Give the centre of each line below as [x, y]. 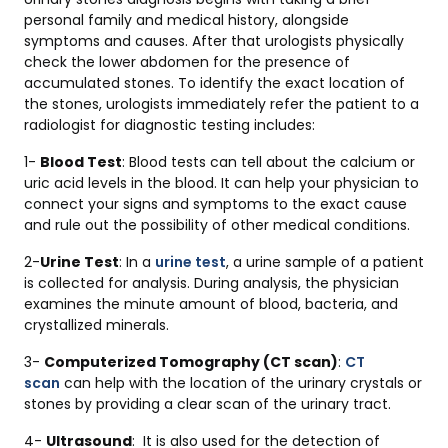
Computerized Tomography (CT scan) [191, 362]
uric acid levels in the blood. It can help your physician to [221, 183]
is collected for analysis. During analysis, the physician [211, 283]
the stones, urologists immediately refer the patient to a [221, 104]
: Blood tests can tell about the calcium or [268, 162]
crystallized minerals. [98, 325]
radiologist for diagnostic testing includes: [169, 125]
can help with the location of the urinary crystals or [241, 383]
